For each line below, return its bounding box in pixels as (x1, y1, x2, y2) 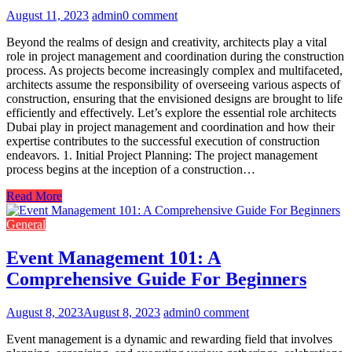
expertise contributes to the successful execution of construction (6, 134, 320, 148)
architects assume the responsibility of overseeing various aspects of (6, 78, 340, 92)
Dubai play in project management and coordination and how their (6, 120, 335, 134)
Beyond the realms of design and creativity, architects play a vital (6, 35, 327, 49)
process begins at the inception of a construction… (6, 163, 255, 177)
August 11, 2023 (6, 9, 89, 23)
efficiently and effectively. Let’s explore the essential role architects (6, 106, 336, 120)
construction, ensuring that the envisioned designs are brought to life (6, 92, 343, 106)
